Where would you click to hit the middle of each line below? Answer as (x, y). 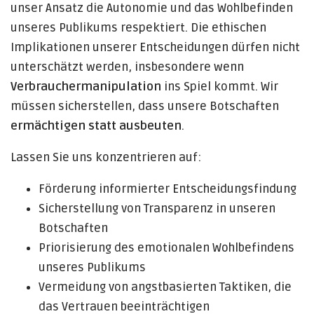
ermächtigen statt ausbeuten (96, 126)
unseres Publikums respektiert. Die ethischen (138, 28)
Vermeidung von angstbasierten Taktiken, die (165, 287)
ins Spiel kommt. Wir (220, 87)
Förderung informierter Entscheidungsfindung (168, 189)
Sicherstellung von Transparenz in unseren (157, 209)
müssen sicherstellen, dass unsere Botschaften (145, 107)
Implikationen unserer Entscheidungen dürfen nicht (155, 48)
